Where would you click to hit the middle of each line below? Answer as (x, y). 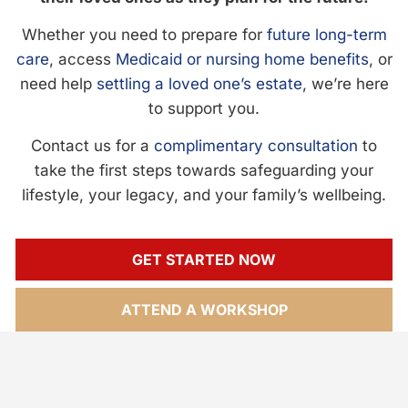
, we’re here (345, 84)
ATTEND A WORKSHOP (204, 310)
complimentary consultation (256, 146)
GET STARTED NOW (204, 260)
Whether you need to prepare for (144, 35)
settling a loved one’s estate (199, 84)
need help (58, 84)
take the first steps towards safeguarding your (204, 171)
